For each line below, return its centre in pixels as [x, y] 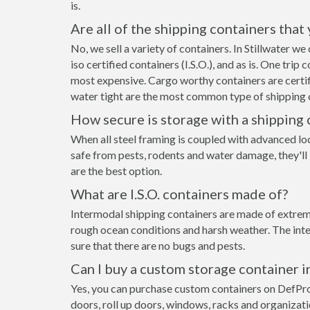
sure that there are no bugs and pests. [158, 245]
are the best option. [116, 171]
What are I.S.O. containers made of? [179, 194]
